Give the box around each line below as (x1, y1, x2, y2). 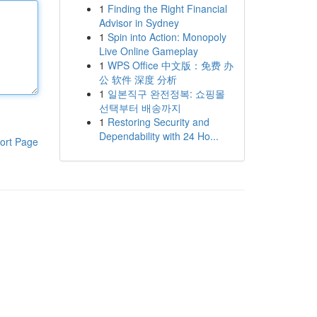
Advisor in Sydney (98, 16, 179, 30)
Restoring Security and (107, 115, 209, 129)
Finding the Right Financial (107, 1, 227, 16)
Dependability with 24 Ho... (98, 129, 219, 143)
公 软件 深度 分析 (98, 72, 177, 86)
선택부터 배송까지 (98, 100, 181, 115)
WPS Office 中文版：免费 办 (107, 58, 234, 72)
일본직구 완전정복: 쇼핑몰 (107, 86, 225, 100)
